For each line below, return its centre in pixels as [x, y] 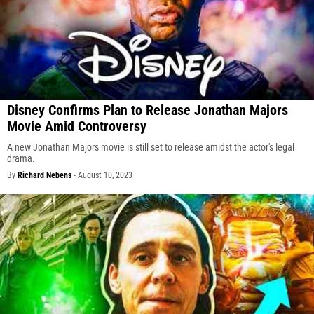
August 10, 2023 [105, 176]
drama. [21, 159]
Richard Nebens [45, 176]
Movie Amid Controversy [77, 127]
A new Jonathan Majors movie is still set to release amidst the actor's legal [151, 148]
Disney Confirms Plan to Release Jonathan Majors [148, 110]
